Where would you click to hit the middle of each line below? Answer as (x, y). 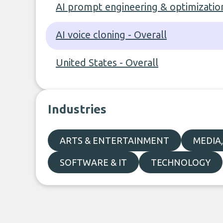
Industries (77, 109)
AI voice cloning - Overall (111, 35)
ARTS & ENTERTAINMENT (114, 140)
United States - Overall (107, 62)
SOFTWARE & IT (93, 162)
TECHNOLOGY (181, 162)
